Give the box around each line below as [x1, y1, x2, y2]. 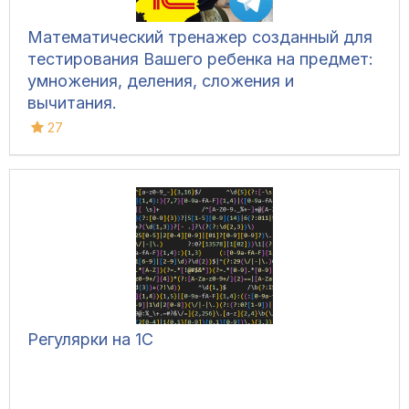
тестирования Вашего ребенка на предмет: [27, 49, 373, 69]
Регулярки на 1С [27, 330, 153, 350]
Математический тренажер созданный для [27, 27, 372, 47]
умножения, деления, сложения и [27, 71, 294, 91]
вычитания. [27, 93, 117, 113]
